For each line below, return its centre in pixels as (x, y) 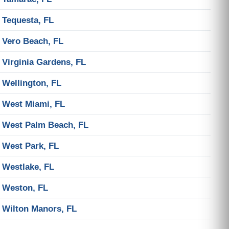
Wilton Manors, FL (39, 209)
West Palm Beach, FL (45, 125)
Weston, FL (25, 188)
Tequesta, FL (28, 20)
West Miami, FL (33, 104)
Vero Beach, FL (33, 41)
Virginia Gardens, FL (44, 62)
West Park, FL (30, 146)
